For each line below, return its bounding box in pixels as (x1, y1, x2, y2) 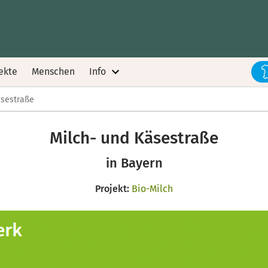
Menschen (32, 66, 75, 77)
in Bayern (105, 155, 163, 171)
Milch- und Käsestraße (50, 128, 218, 148)
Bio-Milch (132, 183, 173, 194)
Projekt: (95, 183, 129, 194)
